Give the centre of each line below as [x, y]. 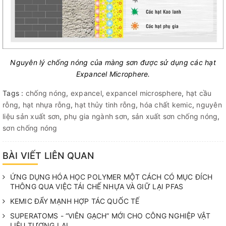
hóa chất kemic [166, 105]
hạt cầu [199, 93]
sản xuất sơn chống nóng [175, 117]
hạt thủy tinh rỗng [105, 105]
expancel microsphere [144, 93]
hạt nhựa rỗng [46, 105]
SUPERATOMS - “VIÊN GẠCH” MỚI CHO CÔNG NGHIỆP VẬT [110, 216]
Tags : [14, 93]
